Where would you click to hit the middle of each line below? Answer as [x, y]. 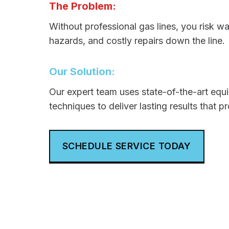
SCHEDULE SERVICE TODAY [127, 146]
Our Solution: [82, 72]
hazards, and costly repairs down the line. [137, 41]
